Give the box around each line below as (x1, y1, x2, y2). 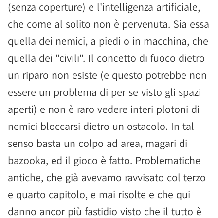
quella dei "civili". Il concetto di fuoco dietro (8, 51, 205, 65)
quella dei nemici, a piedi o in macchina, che (8, 34, 208, 48)
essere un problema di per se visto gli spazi (8, 85, 201, 99)
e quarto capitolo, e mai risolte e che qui (8, 187, 190, 201)
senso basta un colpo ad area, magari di (8, 136, 187, 150)
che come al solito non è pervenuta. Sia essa (8, 17, 209, 31)
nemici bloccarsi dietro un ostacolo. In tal (8, 119, 194, 133)
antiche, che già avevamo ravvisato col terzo (8, 170, 206, 184)
